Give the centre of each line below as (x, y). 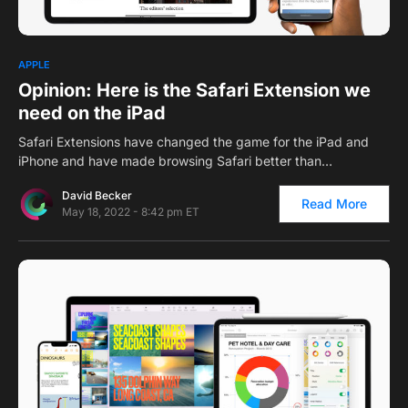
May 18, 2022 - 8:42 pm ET (131, 212)
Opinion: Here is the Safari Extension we (194, 90)
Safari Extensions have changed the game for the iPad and (194, 142)
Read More (334, 204)
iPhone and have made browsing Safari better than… (175, 161)
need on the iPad (92, 113)
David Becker (97, 195)
